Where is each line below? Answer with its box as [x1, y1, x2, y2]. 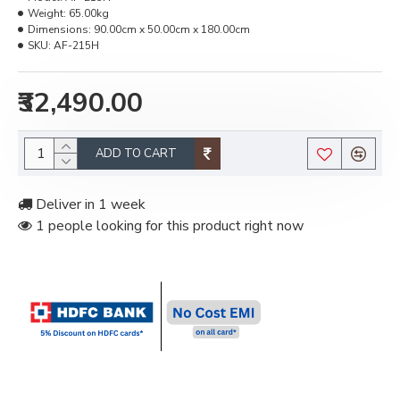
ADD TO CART [96, 145, 177, 162]
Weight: [28, 6, 66, 21]
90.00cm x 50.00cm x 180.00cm [94, 22, 250, 37]
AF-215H [54, 38, 99, 53]
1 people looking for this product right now [32, 216, 304, 236]
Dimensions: [28, 22, 91, 37]
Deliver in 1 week [32, 195, 146, 214]
